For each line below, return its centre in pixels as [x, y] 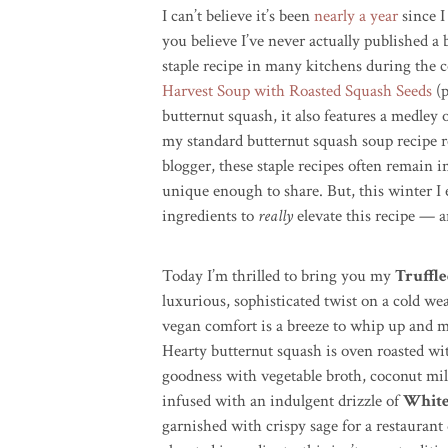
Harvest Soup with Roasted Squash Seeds [297, 91]
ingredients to [210, 216]
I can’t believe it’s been [238, 16]
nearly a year [356, 16]
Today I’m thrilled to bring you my [278, 276]
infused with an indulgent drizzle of [282, 401]
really [275, 216]
